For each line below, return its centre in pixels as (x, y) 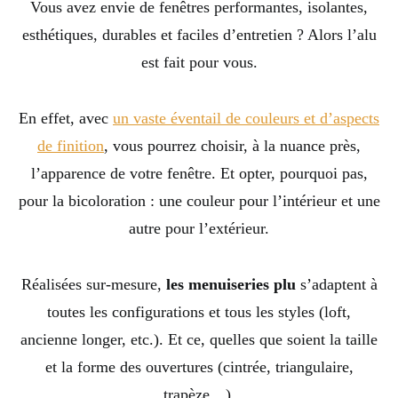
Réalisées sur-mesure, (93, 285)
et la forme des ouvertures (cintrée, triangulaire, (199, 367)
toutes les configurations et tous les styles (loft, (199, 312)
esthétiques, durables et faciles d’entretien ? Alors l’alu (199, 35)
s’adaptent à (336, 285)
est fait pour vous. (199, 63)
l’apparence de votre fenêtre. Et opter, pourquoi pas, (199, 174)
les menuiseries (219, 285)
